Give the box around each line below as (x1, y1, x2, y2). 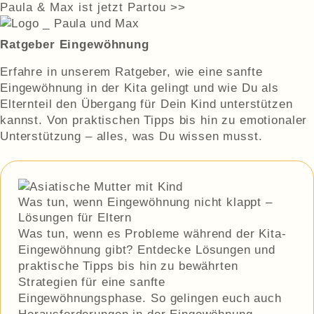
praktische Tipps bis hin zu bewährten (18, 259, 238, 273)
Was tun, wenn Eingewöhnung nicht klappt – (18, 196, 273, 209)
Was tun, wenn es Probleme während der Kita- (18, 227, 287, 240)
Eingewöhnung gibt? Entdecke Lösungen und (18, 243, 276, 257)
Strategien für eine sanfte (18, 275, 166, 289)
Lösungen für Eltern (18, 211, 132, 224)
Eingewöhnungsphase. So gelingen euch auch (18, 292, 282, 305)
